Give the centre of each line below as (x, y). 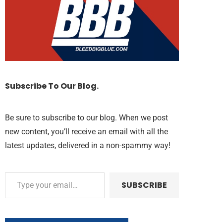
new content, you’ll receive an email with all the (86, 131)
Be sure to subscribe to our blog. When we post (86, 117)
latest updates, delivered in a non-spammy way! (89, 145)
